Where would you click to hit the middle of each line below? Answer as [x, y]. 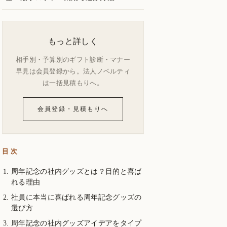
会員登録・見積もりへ [73, 109]
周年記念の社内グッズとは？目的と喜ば [77, 172]
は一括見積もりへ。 [73, 83]
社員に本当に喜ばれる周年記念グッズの [77, 197]
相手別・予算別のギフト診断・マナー [73, 60]
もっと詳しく [73, 41]
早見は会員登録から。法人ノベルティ [73, 71]
